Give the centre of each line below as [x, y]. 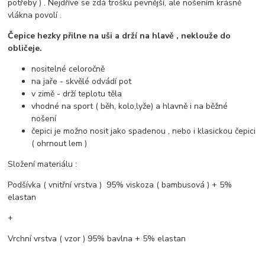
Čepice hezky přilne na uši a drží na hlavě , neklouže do [119, 36]
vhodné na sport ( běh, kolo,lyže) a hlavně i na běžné [130, 106]
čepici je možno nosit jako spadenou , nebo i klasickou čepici [144, 131]
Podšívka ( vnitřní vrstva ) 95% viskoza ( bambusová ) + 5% [120, 185]
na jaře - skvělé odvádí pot [82, 82]
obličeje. [26, 49]
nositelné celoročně [70, 69]
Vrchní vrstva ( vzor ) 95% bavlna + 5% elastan [97, 239]
